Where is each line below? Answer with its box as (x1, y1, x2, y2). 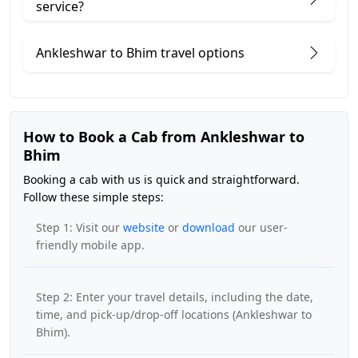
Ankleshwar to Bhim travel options (36, 44, 245, 62)
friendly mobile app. (36, 237, 145, 253)
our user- (235, 220, 288, 236)
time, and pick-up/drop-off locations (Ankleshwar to (36, 307, 312, 323)
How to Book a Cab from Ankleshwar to (23, 127, 304, 147)
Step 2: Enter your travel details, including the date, (36, 289, 313, 305)
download (182, 220, 235, 236)
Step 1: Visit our (36, 220, 123, 236)
